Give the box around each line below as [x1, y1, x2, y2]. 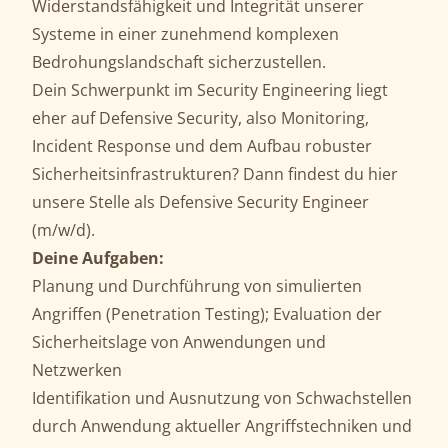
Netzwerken [32, 359, 122, 381]
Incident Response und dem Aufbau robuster [32, 135, 372, 157]
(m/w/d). [32, 219, 95, 241]
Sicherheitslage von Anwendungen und [32, 331, 326, 353]
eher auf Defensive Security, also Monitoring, [32, 107, 369, 129]
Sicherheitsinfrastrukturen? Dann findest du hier [32, 163, 398, 185]
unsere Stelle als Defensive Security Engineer [32, 191, 369, 213]
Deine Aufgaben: [32, 247, 164, 269]
